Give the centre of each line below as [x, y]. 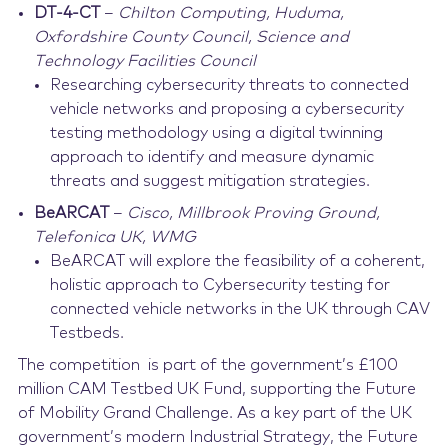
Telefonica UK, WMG [114, 237]
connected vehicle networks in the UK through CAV [239, 309]
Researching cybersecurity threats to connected [229, 85]
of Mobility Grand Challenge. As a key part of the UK [214, 413]
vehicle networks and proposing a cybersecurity [226, 109]
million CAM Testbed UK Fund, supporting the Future [216, 389]
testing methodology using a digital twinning [216, 133]
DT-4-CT [66, 13]
